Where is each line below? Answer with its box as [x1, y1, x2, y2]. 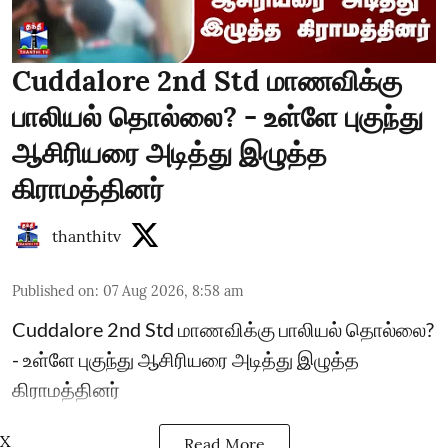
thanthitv [52, 226, 121, 246]
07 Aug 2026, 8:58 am [103, 282, 244, 300]
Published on [12, 282, 95, 300]
